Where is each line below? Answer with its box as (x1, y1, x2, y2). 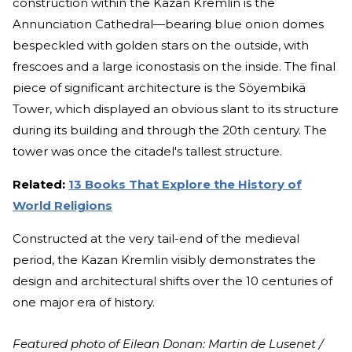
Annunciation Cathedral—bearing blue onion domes (13, 16, 324, 32)
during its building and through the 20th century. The (13, 123, 327, 138)
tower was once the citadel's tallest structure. (13, 144, 282, 159)
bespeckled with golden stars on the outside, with (13, 38, 309, 53)
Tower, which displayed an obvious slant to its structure (13, 101, 339, 117)
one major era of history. (13, 295, 158, 310)
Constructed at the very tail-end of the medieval (13, 231, 299, 247)
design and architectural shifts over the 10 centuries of (13, 273, 332, 289)
